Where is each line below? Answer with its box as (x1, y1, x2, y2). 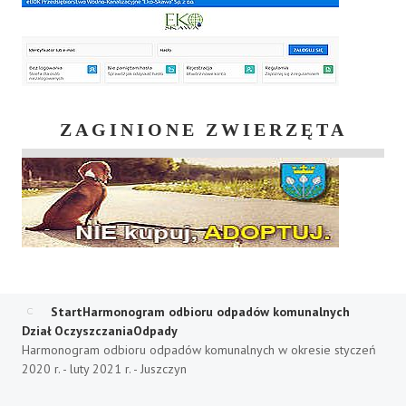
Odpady (133, 322, 178, 339)
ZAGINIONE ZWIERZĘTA (59, 120, 347, 139)
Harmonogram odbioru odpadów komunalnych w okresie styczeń (22, 341, 376, 358)
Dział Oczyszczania (22, 322, 133, 339)
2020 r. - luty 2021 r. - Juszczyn (22, 360, 187, 377)
